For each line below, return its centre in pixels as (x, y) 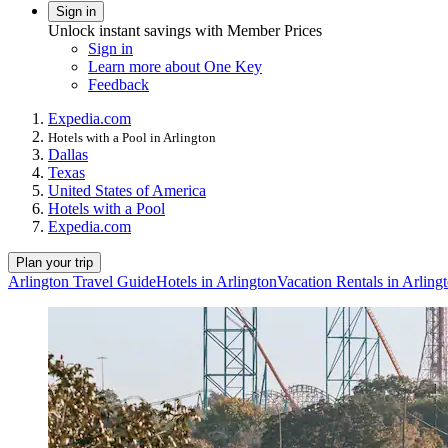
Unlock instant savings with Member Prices (185, 30)
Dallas (68, 154)
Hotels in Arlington (216, 281)
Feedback (118, 84)
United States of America (127, 190)
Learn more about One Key (175, 66)
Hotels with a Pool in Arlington (132, 137)
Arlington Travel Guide (82, 281)
